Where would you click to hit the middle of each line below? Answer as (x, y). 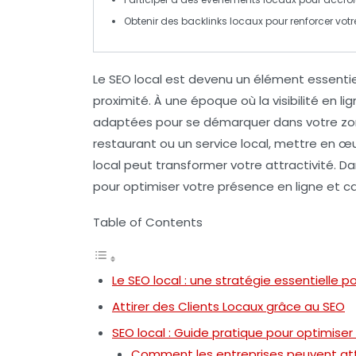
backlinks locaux (222, 21)
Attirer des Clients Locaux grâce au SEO (228, 306)
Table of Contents (148, 222)
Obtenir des (153, 21)
